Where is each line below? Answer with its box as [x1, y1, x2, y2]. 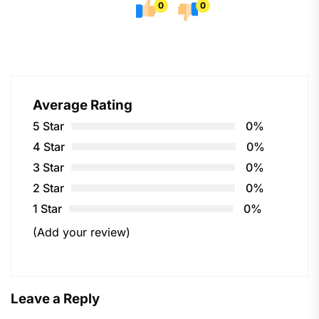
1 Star [33, 201, 62, 216]
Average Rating [33, 96, 132, 113]
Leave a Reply [11, 290, 100, 307]
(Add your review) [33, 224, 130, 239]
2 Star [33, 180, 64, 195]
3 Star [33, 159, 64, 174]
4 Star [33, 139, 65, 154]
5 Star [33, 118, 64, 133]
